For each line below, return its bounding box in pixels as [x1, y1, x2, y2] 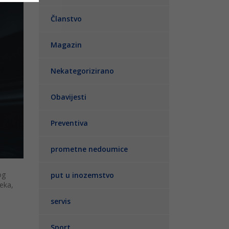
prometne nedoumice [51, 144, 128, 154]
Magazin [51, 40, 82, 50]
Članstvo [51, 14, 82, 24]
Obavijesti [51, 92, 86, 102]
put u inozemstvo [51, 170, 114, 180]
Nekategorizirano [51, 66, 114, 76]
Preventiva [51, 118, 88, 128]
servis [51, 196, 71, 207]
